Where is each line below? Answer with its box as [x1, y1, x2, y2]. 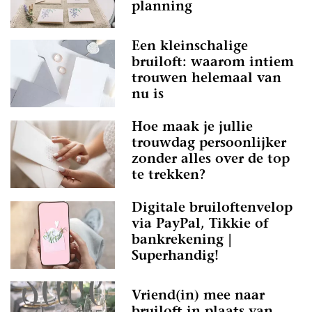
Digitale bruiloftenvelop [132, 201, 292, 215]
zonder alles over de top [132, 153, 290, 166]
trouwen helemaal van [132, 72, 281, 86]
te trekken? [132, 169, 205, 182]
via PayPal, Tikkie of [132, 217, 268, 231]
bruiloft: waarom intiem [132, 56, 294, 70]
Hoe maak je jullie [132, 120, 253, 134]
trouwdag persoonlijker [132, 136, 286, 150]
